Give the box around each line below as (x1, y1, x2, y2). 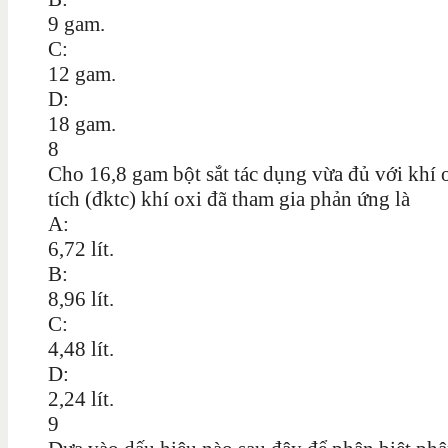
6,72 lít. (48, 236, 114, 261)
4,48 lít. (48, 336, 114, 361)
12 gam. (48, 61, 116, 86)
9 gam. (48, 11, 105, 36)
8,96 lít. (48, 286, 114, 311)
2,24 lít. (48, 386, 114, 411)
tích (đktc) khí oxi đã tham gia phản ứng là (48, 186, 410, 211)
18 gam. (48, 111, 116, 136)
